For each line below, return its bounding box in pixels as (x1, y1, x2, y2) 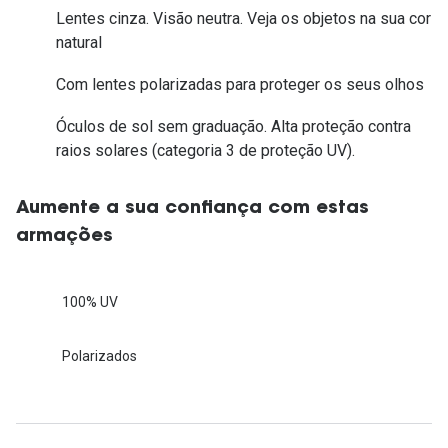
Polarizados (62, 347, 137, 364)
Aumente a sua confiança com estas (16, 200, 369, 219)
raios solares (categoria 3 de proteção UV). (56, 141, 355, 161)
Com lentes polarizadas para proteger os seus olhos (56, 74, 424, 94)
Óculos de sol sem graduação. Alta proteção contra (56, 117, 411, 137)
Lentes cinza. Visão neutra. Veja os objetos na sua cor (56, 8, 431, 28)
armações (16, 228, 113, 247)
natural (56, 32, 102, 52)
